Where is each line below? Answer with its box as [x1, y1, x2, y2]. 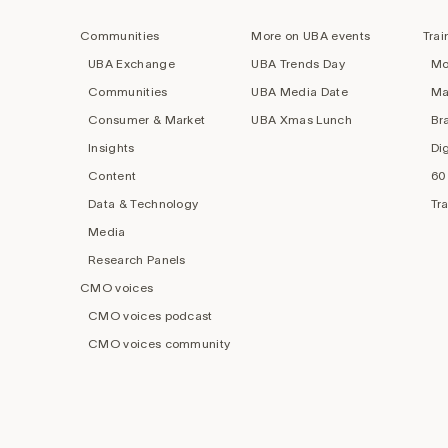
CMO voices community [88, 337, 231, 351]
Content [88, 169, 137, 183]
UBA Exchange [88, 57, 175, 71]
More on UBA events [251, 29, 371, 43]
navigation [79, 14, 157, 33]
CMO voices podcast [88, 309, 213, 323]
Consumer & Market [88, 113, 206, 127]
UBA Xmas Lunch [251, 113, 352, 127]
